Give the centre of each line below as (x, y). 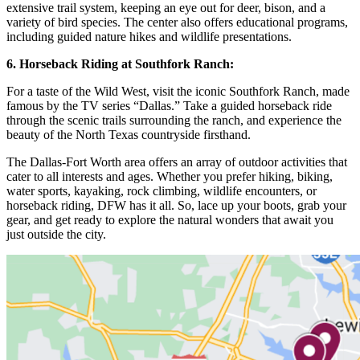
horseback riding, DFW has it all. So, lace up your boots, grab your (176, 206)
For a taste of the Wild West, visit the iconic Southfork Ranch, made (178, 92)
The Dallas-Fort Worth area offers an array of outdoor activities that (177, 162)
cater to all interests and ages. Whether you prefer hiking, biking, (170, 177)
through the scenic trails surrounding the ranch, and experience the (174, 121)
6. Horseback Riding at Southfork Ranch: (120, 64)
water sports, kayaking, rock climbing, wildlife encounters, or (162, 191)
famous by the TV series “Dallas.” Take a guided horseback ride (169, 106)
